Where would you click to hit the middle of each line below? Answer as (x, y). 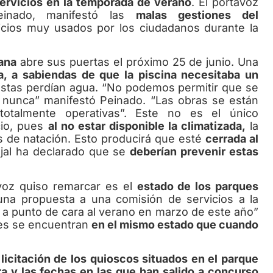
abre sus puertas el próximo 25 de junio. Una (137, 62)
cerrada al (232, 139)
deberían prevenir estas (194, 152)
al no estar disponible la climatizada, (147, 126)
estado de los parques (198, 186)
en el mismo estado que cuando (175, 224)
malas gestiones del (197, 15)
